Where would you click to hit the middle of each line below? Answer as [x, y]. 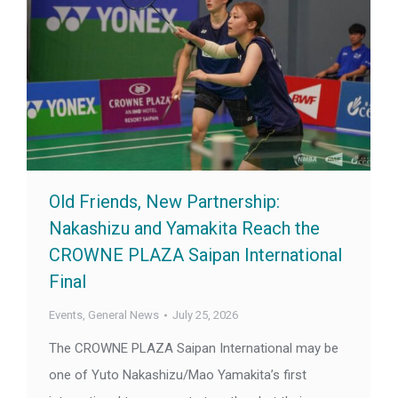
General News [123, 315]
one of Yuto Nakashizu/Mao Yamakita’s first [178, 375]
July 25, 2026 [205, 315]
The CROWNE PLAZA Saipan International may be [194, 349]
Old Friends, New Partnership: [164, 202]
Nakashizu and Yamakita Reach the [184, 229]
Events [66, 315]
